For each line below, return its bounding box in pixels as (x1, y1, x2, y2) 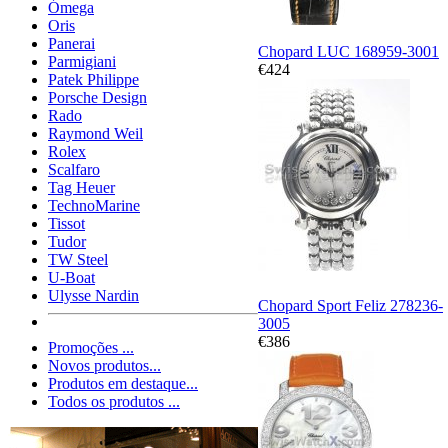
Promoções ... (48, 339, 134, 357)
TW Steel (48, 251, 108, 269)
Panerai (48, 35, 95, 53)
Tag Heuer (48, 179, 115, 197)
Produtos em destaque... (48, 375, 198, 393)
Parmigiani (48, 53, 116, 71)
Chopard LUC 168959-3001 (258, 42, 439, 60)
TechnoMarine (48, 197, 140, 215)
